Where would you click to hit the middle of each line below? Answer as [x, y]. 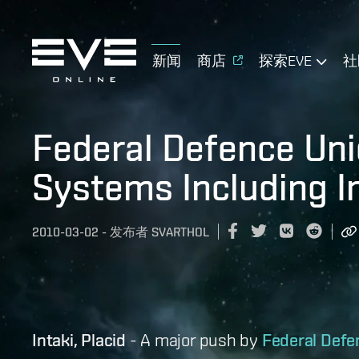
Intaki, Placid [79, 339]
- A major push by [194, 339]
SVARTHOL [180, 232]
